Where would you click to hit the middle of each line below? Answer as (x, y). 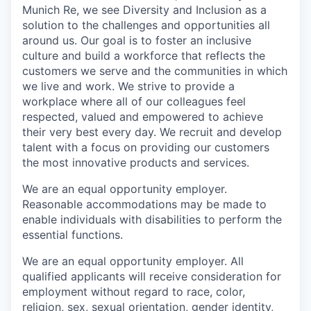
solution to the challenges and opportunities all (146, 25)
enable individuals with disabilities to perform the (152, 219)
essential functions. (73, 234)
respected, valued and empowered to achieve (143, 116)
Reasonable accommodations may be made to (144, 204)
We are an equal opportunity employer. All (133, 261)
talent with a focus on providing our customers (146, 147)
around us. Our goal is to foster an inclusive (137, 40)
